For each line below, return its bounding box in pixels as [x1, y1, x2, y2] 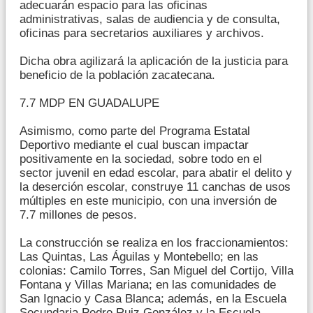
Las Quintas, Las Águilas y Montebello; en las [20, 249, 259, 263]
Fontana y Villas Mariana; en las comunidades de [20, 277, 276, 291]
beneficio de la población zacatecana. [20, 68, 215, 82]
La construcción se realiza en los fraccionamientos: [20, 235, 289, 249]
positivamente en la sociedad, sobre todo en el [20, 152, 262, 166]
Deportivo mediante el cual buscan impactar [20, 138, 249, 152]
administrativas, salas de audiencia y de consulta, [20, 12, 280, 26]
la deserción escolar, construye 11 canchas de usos [20, 180, 291, 194]
